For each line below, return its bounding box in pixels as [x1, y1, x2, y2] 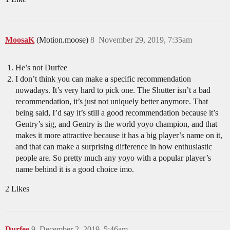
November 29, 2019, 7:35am [99, 35, 192, 44]
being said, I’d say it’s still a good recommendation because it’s [15, 108, 218, 117]
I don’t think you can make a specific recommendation [15, 74, 191, 83]
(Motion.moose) [36, 35, 90, 44]
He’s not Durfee [15, 63, 67, 72]
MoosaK [5, 35, 34, 44]
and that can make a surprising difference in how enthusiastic [15, 142, 212, 151]
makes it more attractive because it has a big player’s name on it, [15, 131, 222, 140]
